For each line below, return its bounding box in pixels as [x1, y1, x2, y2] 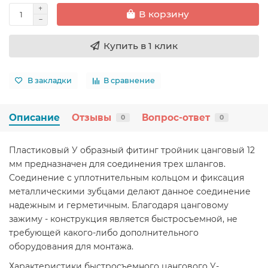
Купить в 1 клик [103, 39, 178, 51]
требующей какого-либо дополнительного [9, 227, 199, 238]
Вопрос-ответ [142, 111, 210, 123]
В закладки [28, 76, 72, 86]
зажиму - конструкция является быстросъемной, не [9, 213, 237, 224]
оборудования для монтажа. [9, 240, 133, 252]
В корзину [139, 8, 189, 20]
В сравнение [103, 76, 155, 86]
